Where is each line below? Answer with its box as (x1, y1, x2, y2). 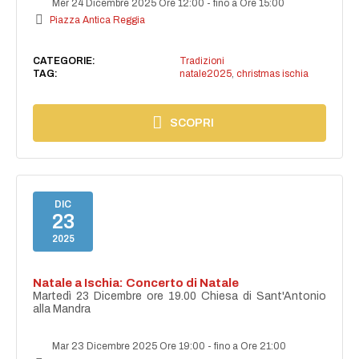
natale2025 (179, 67, 232, 79)
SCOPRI (170, 116, 215, 129)
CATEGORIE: (33, 54, 96, 67)
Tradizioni (179, 54, 224, 67)
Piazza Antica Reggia (50, 14, 146, 26)
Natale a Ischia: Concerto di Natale (33, 276, 240, 290)
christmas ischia (236, 67, 309, 79)
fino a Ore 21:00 (214, 341, 287, 353)
